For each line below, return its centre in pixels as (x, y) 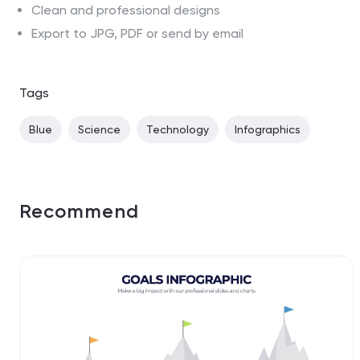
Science (99, 129)
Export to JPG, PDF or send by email (137, 33)
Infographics (268, 129)
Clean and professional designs (126, 10)
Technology (178, 129)
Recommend (79, 211)
